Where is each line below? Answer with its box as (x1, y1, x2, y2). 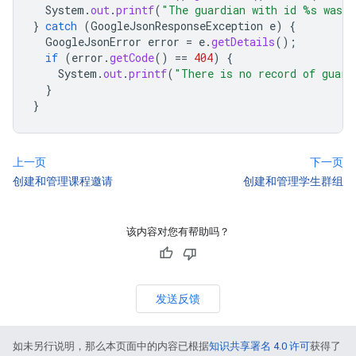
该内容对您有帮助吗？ (126, 225, 230, 238)
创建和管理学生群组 (243, 174, 343, 188)
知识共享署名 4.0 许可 (209, 339, 310, 352)
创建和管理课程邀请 (13, 174, 113, 188)
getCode (110, 49, 154, 65)
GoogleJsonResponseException (91, 17, 263, 33)
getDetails (211, 33, 275, 49)
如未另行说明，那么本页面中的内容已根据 (13, 339, 209, 352)
